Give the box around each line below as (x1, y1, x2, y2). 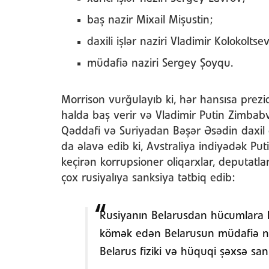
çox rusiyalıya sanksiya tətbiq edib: (61, 173, 235, 184)
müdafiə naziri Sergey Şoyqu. (86, 58, 233, 69)
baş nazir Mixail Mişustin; (86, 15, 213, 26)
